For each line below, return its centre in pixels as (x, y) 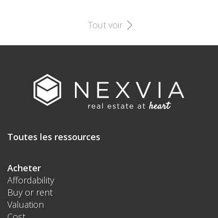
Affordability (31, 180)
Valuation (26, 204)
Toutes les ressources (54, 136)
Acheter (24, 168)
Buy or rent (30, 192)
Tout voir (106, 25)
